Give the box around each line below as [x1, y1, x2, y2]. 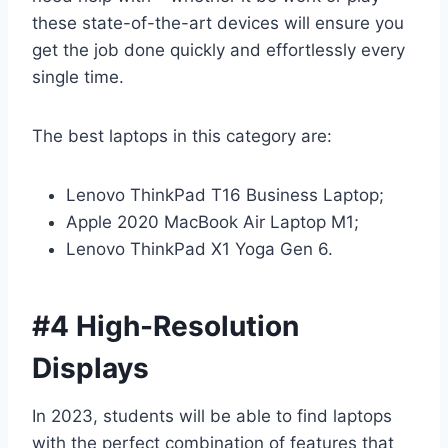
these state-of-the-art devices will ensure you [32, 12, 404, 33]
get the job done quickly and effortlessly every [32, 39, 405, 60]
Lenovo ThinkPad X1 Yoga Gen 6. [66, 238, 333, 259]
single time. [32, 66, 124, 87]
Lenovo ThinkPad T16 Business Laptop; [66, 184, 384, 205]
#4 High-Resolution [32, 308, 299, 343]
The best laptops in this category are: [32, 125, 332, 146]
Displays [32, 350, 149, 385]
